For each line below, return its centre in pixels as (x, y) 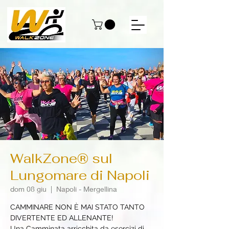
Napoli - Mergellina (87, 189)
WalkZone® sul (61, 159)
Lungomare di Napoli (80, 176)
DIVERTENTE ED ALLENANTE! (62, 218)
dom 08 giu (28, 189)
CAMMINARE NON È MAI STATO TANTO (77, 207)
